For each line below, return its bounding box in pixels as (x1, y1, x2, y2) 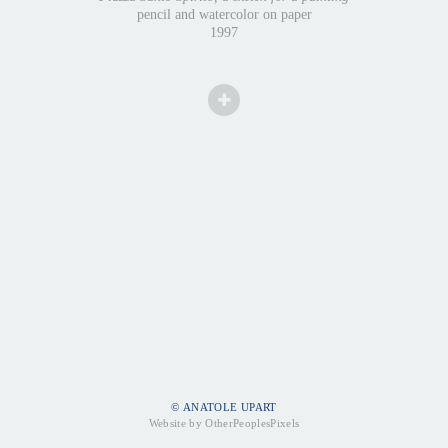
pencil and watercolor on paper (136, 6, 312, 22)
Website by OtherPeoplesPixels (148, 417, 300, 430)
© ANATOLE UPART (171, 401, 277, 414)
